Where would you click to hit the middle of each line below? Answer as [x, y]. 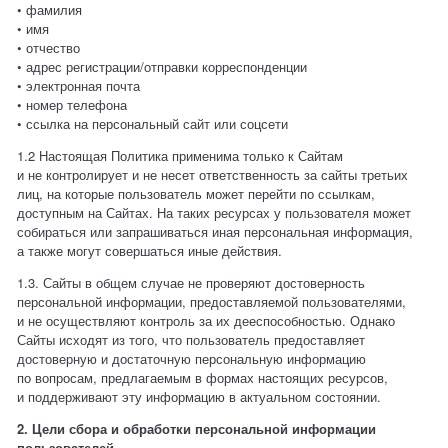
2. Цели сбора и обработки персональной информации [197, 429]
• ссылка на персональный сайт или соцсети [153, 124]
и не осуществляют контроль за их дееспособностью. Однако [206, 321]
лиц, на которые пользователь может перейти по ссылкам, [196, 194]
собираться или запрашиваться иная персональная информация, [215, 232]
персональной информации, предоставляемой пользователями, [212, 302]
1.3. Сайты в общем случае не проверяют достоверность [191, 283]
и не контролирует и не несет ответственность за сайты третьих [213, 175]
